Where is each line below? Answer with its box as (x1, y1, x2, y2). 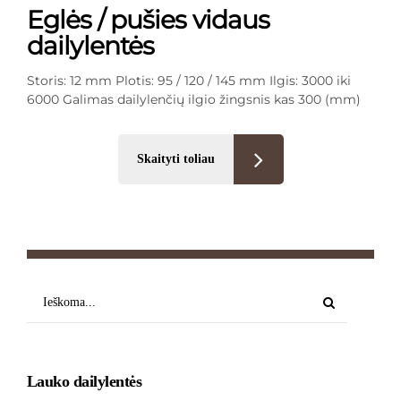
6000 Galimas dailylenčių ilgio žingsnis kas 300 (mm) (27, 90, 361, 107)
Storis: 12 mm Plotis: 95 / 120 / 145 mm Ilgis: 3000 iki (27, 72, 351, 89)
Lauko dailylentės (27, 371, 142, 390)
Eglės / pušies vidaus (27, 4, 270, 35)
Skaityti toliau (136, 151, 215, 166)
